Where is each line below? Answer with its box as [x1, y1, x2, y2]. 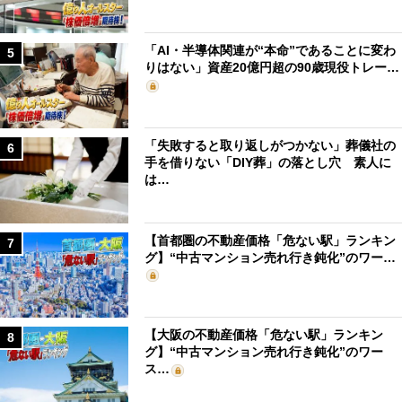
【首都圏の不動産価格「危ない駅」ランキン [144, 232, 397, 248]
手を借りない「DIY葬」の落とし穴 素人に [144, 155, 392, 170]
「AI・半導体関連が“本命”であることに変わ [144, 43, 397, 58]
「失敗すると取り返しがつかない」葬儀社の [144, 138, 397, 153]
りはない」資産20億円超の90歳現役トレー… [144, 60, 400, 75]
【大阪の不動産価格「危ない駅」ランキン [144, 328, 384, 343]
